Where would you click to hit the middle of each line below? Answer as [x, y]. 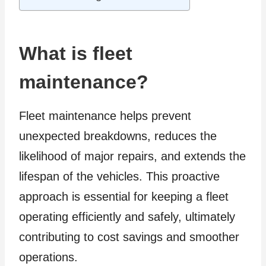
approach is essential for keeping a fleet [124, 197]
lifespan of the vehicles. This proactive [119, 177]
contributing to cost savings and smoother [129, 237]
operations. [48, 257]
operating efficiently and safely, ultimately [127, 217]
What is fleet [76, 54]
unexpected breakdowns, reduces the [118, 136]
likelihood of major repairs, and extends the [132, 156]
